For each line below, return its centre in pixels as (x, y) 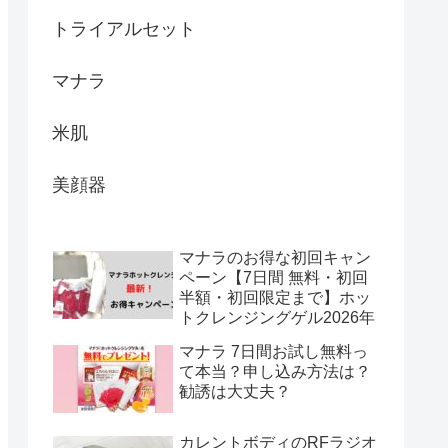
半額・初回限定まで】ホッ (275, 297)
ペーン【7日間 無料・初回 (273, 277)
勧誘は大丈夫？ (235, 391)
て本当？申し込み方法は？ (275, 371)
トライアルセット (124, 28)
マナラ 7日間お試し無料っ (273, 351)
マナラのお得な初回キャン (275, 257)
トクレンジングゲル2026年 (277, 317)
